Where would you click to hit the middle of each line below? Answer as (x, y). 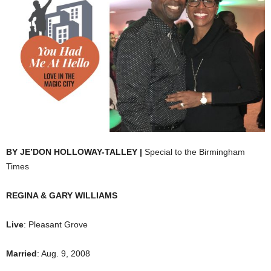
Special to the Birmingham (195, 152)
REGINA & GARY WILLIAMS (62, 196)
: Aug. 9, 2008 (64, 254)
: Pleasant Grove (56, 225)
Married (21, 254)
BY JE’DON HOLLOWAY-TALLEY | (75, 152)
